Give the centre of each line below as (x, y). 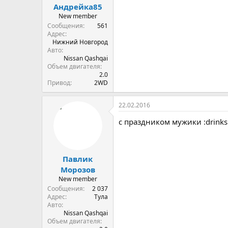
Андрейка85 (78, 6)
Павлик (78, 159)
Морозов (78, 169)
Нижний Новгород (80, 42)
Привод (59, 82)
